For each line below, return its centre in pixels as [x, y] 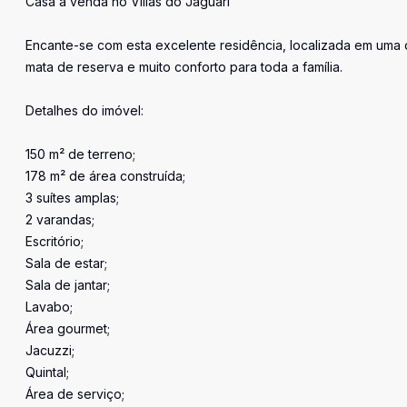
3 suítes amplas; [72, 198]
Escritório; [55, 241]
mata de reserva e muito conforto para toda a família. [184, 67]
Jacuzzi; [50, 350]
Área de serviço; [75, 394]
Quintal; [47, 372]
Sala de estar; [66, 263]
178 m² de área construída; [105, 176]
